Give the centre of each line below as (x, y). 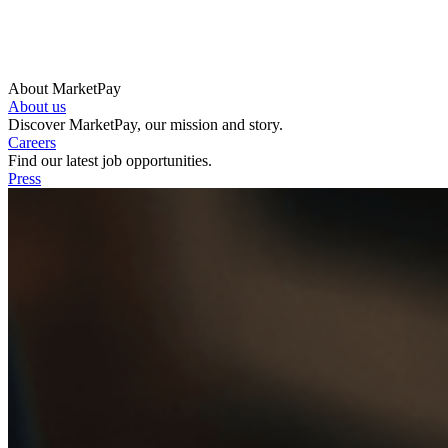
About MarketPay (64, 89)
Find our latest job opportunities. (110, 161)
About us (37, 107)
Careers (32, 143)
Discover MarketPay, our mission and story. (145, 125)
